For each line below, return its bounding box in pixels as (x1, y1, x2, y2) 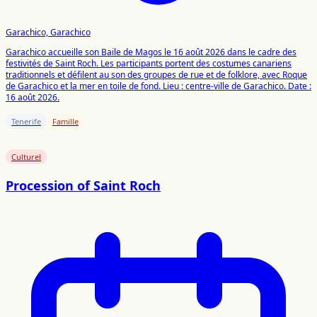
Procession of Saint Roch (6, 176, 161, 194)
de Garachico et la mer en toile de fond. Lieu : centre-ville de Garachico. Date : (6, 79, 311, 92)
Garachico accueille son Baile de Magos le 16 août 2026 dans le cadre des (6, 45, 296, 58)
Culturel (11, 151, 41, 162)
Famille (52, 115, 79, 127)
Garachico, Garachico (6, 25, 91, 38)
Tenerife (11, 115, 41, 127)
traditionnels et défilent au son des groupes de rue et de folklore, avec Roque (6, 68, 307, 81)
